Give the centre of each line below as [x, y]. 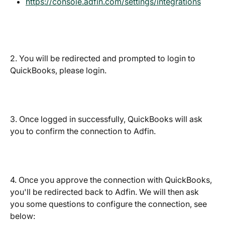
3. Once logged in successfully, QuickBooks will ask [107, 119]
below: [23, 216]
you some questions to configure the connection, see [109, 204]
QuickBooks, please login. [58, 71]
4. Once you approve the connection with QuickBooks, [112, 180]
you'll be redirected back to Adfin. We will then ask [105, 192]
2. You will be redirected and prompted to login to [104, 59]
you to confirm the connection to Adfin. [83, 131]
